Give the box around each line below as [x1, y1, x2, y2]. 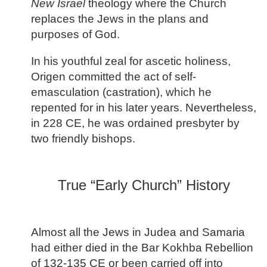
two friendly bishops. [31, 132, 135, 145]
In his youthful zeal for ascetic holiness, [31, 54, 231, 67]
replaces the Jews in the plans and [31, 12, 209, 25]
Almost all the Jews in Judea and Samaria [31, 226, 245, 239]
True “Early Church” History [58, 177, 231, 194]
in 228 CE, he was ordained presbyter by [31, 116, 240, 129]
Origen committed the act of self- [31, 70, 196, 83]
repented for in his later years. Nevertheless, [31, 101, 256, 114]
